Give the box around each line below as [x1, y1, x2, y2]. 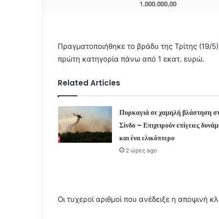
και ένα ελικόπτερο [119, 132, 175, 143]
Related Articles [58, 77, 120, 88]
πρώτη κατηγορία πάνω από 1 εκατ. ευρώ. [58, 54, 204, 64]
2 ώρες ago [125, 146, 157, 154]
